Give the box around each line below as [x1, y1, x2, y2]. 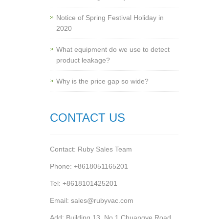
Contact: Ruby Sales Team [50, 145, 132, 153]
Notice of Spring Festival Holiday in [56, 14, 164, 22]
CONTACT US [50, 111, 125, 124]
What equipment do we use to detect [56, 45, 170, 53]
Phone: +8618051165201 [50, 162, 128, 170]
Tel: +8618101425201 [50, 179, 117, 187]
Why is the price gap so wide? [56, 77, 149, 85]
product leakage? [56, 56, 110, 64]
